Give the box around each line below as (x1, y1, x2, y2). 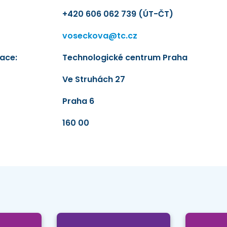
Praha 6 (62, 95, 94, 107)
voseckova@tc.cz (62, 29, 137, 42)
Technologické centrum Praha (62, 51, 187, 63)
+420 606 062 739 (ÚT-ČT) (62, 8, 173, 20)
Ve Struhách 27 (62, 73, 125, 85)
